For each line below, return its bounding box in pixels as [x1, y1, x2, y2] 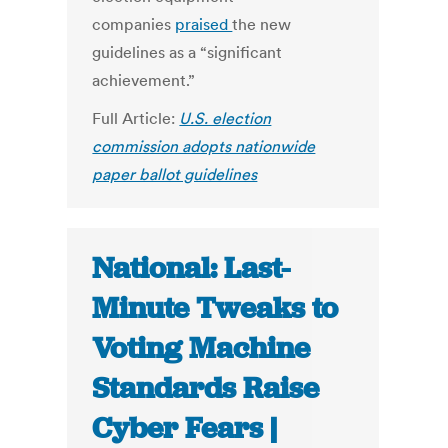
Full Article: [92, 108, 180, 129]
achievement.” [92, 70, 196, 91]
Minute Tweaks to [92, 289, 339, 328]
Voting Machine [92, 329, 311, 368]
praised [175, 14, 233, 35]
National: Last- [92, 249, 291, 288]
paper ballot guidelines [92, 164, 258, 185]
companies [92, 14, 176, 35]
